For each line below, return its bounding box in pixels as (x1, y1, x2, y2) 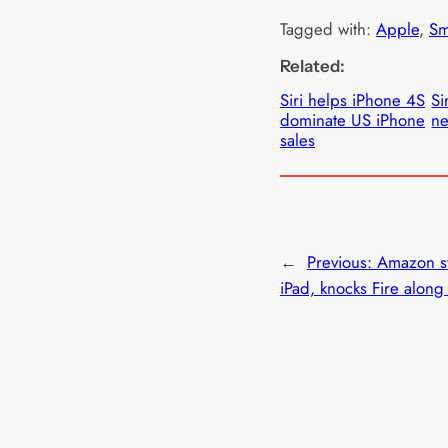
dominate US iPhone (280, 108, 425, 133)
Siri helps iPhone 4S (280, 88, 425, 113)
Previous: (307, 249, 377, 274)
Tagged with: (280, 17, 376, 42)
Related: (280, 56, 345, 77)
